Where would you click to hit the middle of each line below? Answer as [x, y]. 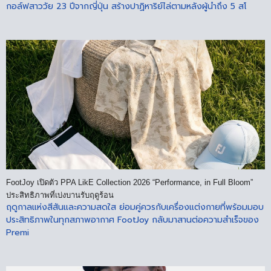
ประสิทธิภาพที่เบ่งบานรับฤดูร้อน [60, 195]
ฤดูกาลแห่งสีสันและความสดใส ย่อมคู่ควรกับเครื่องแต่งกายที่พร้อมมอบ [135, 207]
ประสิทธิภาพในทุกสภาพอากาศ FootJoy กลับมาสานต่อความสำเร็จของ [132, 220]
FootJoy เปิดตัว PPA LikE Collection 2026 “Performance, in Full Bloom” [129, 182]
